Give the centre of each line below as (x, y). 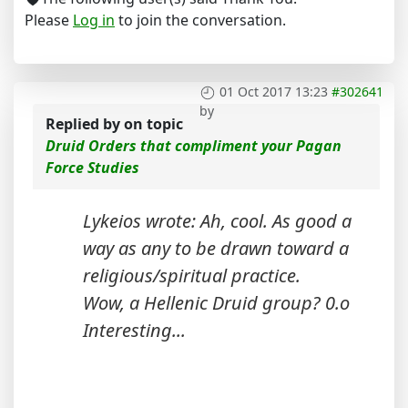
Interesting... (134, 330)
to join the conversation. (200, 20)
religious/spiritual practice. (192, 275)
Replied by (85, 124)
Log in (94, 20)
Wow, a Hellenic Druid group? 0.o (216, 303)
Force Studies (92, 168)
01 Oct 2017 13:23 (274, 92)
